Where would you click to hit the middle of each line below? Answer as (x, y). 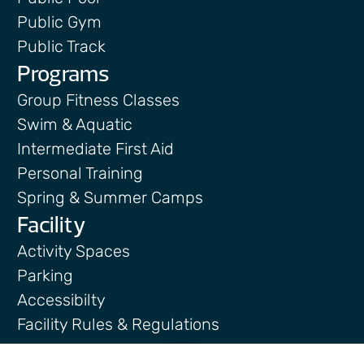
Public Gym (59, 22)
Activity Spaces (74, 251)
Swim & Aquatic (75, 124)
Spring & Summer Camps (110, 197)
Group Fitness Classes (98, 100)
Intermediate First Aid (95, 148)
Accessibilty (61, 299)
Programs (63, 72)
